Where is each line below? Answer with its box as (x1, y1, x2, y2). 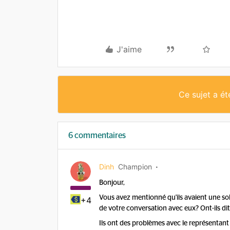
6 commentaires (68, 131, 126, 140)
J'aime (117, 44, 142, 54)
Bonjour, (99, 179, 125, 186)
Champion (118, 162, 152, 171)
